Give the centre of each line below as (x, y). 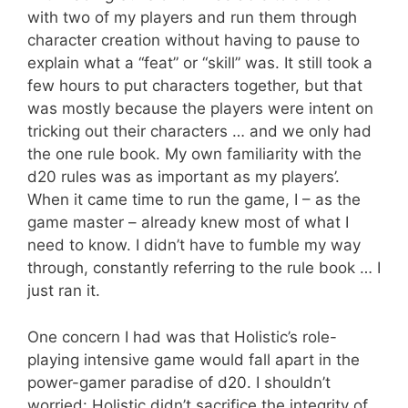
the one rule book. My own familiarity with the (194, 154)
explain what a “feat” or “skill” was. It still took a (200, 63)
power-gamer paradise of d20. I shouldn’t (179, 382)
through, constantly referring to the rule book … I (204, 268)
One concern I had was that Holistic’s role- (182, 337)
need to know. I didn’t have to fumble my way (194, 245)
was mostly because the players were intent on (200, 108)
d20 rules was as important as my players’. (184, 177)
